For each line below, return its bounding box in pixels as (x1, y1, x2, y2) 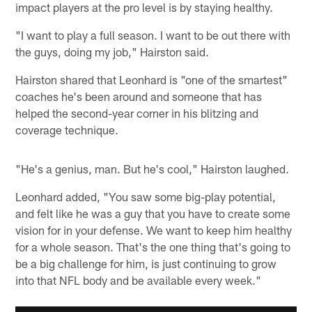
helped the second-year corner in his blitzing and (15, 106, 259, 120)
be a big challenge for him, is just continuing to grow (15, 256, 277, 271)
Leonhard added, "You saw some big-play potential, (15, 189, 276, 204)
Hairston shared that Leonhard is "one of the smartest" (15, 72, 288, 87)
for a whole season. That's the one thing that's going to (15, 240, 291, 254)
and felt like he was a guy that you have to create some (15, 206, 291, 221)
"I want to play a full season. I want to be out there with (15, 28, 291, 42)
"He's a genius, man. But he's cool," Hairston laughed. (15, 162, 290, 176)
